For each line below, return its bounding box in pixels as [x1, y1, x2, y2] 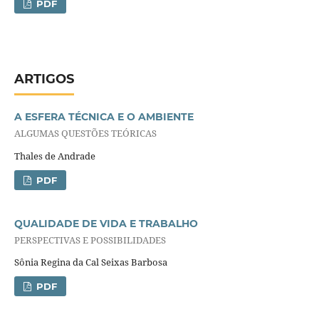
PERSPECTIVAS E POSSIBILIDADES [14, 233, 166, 246]
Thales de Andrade [14, 149, 95, 162]
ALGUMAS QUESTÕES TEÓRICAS [14, 127, 157, 140]
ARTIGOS [14, 70, 74, 87]
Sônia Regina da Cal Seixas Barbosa [14, 256, 167, 269]
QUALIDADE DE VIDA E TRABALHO [14, 216, 198, 230]
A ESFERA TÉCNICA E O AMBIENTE [14, 110, 194, 123]
